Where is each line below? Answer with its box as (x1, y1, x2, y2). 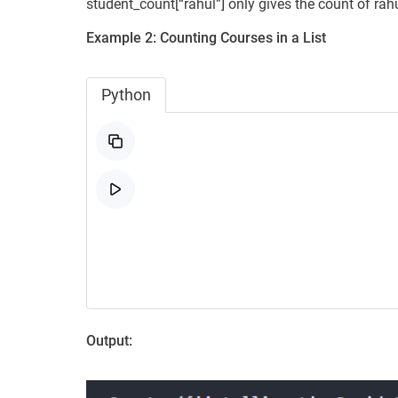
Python (101, 84, 151, 104)
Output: (86, 331, 132, 349)
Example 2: (86, 28, 156, 46)
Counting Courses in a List (160, 28, 326, 46)
